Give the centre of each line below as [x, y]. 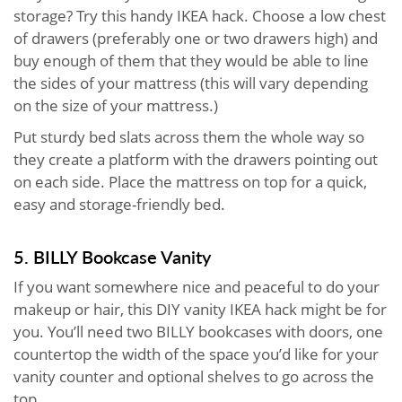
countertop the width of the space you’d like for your [196, 354]
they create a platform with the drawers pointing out [196, 160]
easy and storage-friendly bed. [121, 205]
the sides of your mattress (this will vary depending [191, 83]
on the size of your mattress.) [118, 106]
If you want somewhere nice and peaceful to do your [197, 287]
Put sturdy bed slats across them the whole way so [189, 137]
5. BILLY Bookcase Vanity [112, 257]
